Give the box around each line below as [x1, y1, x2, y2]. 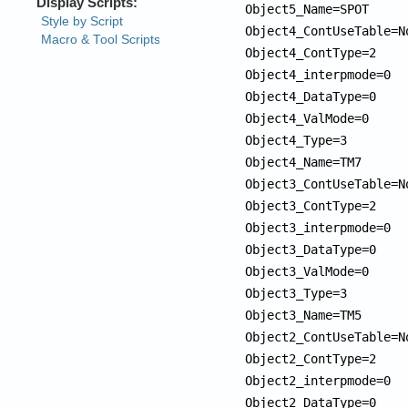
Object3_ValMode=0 [245, 263, 370, 279]
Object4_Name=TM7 [245, 154, 362, 169]
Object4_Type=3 [245, 132, 348, 148]
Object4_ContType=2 [245, 45, 377, 60]
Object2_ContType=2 [245, 351, 377, 366]
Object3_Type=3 [245, 285, 348, 301]
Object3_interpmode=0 [245, 219, 392, 235]
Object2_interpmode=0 [245, 372, 392, 388]
